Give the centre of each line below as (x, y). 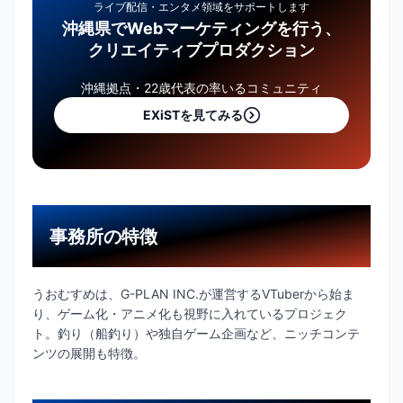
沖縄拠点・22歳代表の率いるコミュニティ (201, 88)
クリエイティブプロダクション (201, 50)
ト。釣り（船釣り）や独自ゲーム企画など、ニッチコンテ (196, 333)
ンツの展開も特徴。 (89, 353)
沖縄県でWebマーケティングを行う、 (201, 29)
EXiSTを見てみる (193, 115)
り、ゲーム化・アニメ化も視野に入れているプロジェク (190, 313)
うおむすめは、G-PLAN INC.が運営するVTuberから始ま (193, 293)
